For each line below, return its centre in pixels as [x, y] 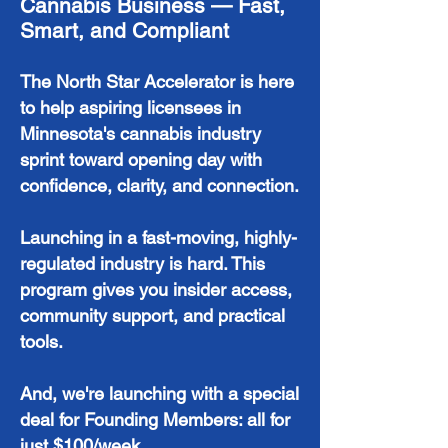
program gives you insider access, [156, 289]
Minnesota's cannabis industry [140, 133]
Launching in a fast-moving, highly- [158, 237]
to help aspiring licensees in [130, 107]
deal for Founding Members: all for [155, 419]
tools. [44, 341]
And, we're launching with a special [159, 393]
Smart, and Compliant [124, 30]
